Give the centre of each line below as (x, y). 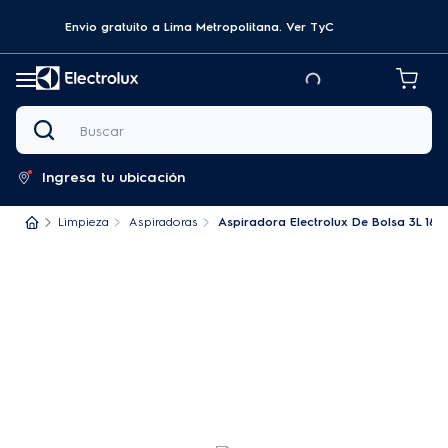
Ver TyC (309, 26)
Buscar (37, 112)
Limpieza (83, 222)
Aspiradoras (163, 222)
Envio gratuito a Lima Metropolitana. (175, 26)
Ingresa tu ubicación (113, 177)
